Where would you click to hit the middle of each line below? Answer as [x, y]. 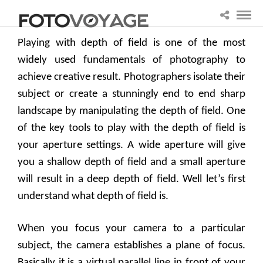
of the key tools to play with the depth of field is [131, 129]
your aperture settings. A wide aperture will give [131, 146]
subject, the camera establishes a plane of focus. [131, 246]
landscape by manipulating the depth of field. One [131, 112]
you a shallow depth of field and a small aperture [131, 163]
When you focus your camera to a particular [131, 229]
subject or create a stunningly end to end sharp [131, 95]
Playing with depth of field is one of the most [131, 43]
